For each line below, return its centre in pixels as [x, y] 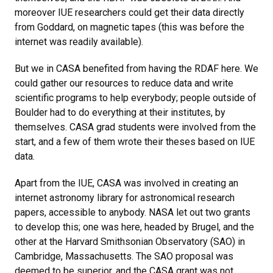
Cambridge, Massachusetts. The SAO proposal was [124, 256]
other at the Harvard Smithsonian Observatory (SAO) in [130, 242]
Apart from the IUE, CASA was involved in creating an [126, 183]
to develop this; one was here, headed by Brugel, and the [134, 227]
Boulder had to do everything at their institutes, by [120, 112]
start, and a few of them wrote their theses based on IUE [135, 142]
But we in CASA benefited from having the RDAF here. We [136, 69]
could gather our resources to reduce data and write [124, 83]
